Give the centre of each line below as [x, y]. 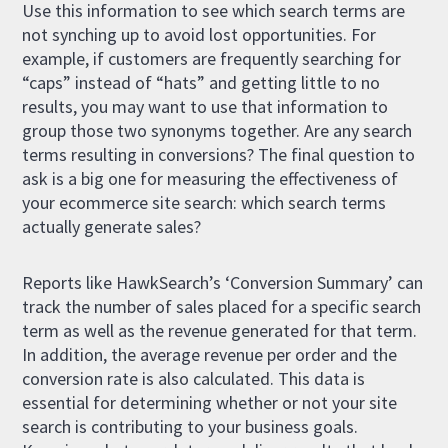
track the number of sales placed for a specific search [222, 306]
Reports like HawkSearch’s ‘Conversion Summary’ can [223, 282]
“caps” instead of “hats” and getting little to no [201, 82]
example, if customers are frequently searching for [212, 58]
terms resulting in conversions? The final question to [219, 154]
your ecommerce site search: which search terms [204, 202]
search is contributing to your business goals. [190, 426]
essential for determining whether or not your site [210, 402]
